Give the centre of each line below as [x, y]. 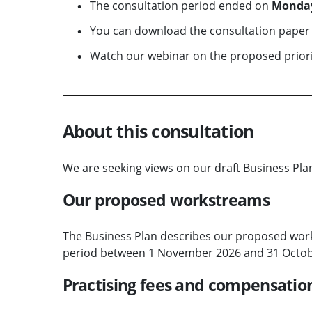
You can [112, 30]
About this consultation [158, 131]
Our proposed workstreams [166, 200]
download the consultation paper [222, 30]
